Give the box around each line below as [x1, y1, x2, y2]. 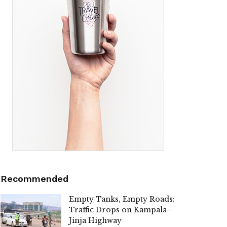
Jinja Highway [69, 216, 122, 225]
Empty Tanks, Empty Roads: [69, 195, 175, 204]
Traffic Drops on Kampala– [69, 205, 172, 215]
